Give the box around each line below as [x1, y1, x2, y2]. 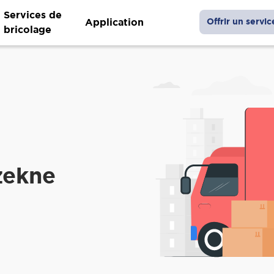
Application [85, 17, 144, 28]
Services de [3, 9, 62, 20]
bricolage [3, 24, 51, 35]
